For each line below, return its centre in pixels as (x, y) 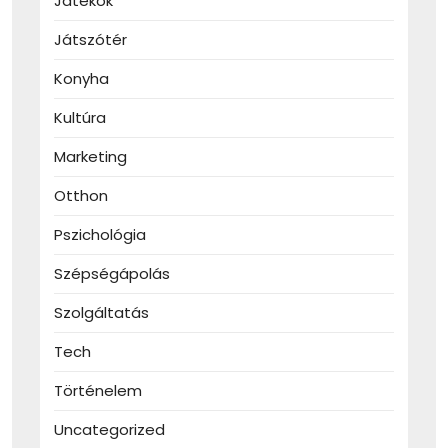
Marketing (90, 157)
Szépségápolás (112, 274)
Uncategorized (109, 430)
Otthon (81, 196)
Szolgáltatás (101, 313)
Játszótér (90, 40)
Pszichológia (100, 235)
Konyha (81, 79)
